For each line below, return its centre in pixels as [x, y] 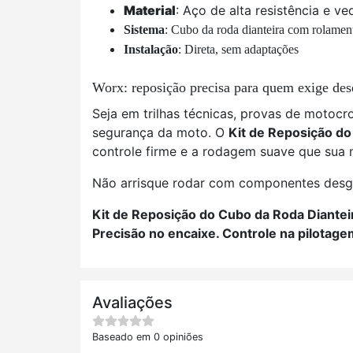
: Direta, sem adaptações [238, 49]
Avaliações [132, 303]
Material [150, 10]
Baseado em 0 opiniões [148, 337]
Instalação [151, 49]
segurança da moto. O [160, 132]
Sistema [144, 30]
